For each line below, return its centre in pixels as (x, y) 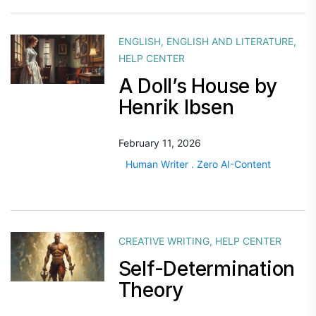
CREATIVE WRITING (164, 241)
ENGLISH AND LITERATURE (230, 41)
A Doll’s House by (197, 86)
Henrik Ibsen (176, 107)
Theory (151, 290)
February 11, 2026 (159, 143)
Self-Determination (207, 269)
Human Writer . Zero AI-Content (198, 164)
